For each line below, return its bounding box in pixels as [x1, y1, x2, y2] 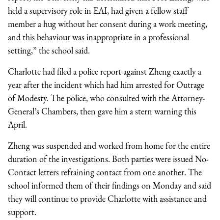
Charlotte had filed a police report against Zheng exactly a [8, 65, 201, 77]
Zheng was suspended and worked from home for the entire [8, 139, 210, 151]
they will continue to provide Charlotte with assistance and [8, 192, 207, 204]
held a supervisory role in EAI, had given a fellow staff [8, 4, 188, 16]
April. [8, 118, 27, 130]
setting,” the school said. [8, 44, 92, 56]
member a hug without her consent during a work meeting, [8, 18, 207, 29]
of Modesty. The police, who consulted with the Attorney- [8, 92, 205, 104]
